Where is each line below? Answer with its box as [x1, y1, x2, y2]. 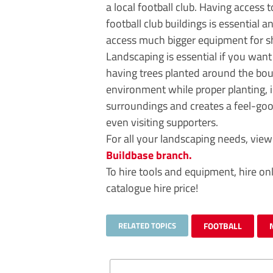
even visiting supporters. [106, 113, 218, 131]
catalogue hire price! [106, 179, 198, 197]
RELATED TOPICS [118, 219, 176, 232]
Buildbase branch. [106, 146, 192, 164]
